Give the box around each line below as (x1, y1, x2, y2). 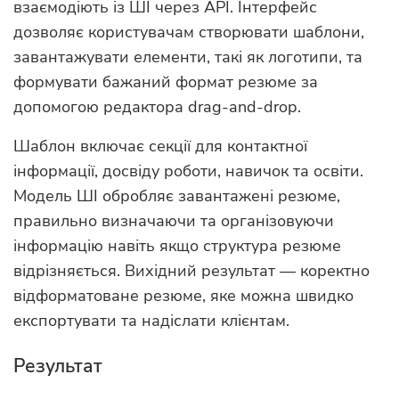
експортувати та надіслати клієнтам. (13, 310, 289, 332)
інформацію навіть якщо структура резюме (13, 235, 341, 257)
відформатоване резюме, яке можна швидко (13, 285, 354, 307)
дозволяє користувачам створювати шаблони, (13, 21, 364, 44)
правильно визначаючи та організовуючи (13, 210, 334, 232)
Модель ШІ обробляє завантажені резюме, (13, 185, 340, 208)
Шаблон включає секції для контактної (13, 135, 307, 158)
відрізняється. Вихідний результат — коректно (13, 260, 370, 282)
